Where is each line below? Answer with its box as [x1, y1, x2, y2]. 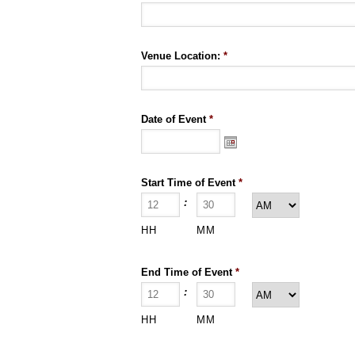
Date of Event [141, 113, 206, 125]
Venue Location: [141, 50, 220, 62]
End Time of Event [141, 266, 232, 278]
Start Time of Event [141, 177, 235, 189]
